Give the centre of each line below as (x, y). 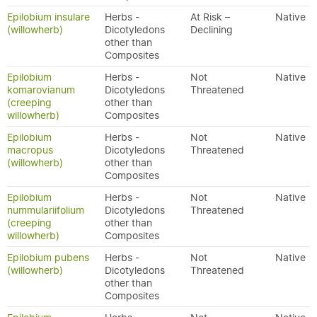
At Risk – (210, 17)
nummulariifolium (46, 210)
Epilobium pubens (48, 258)
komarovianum (41, 90)
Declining (212, 30)
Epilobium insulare (48, 17)
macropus (30, 150)
